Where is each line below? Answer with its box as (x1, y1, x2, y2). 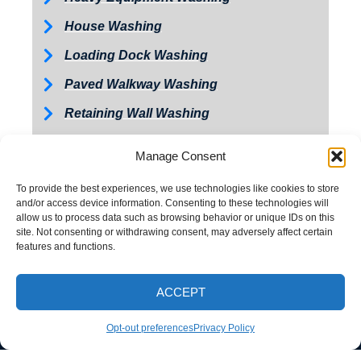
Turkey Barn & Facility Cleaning (64, 193, 258, 208)
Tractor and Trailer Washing (64, 164, 234, 179)
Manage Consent (135, 149, 226, 163)
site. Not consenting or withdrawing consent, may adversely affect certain (16, 226, 333, 238)
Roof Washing (64, 135, 151, 150)
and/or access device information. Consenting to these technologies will (16, 197, 329, 209)
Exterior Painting (64, 251, 167, 266)
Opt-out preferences (106, 322, 193, 334)
